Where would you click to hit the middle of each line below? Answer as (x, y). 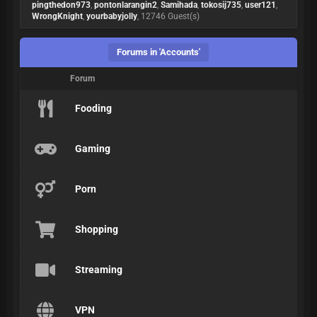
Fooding (93, 108)
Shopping (97, 229)
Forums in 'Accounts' (158, 52)
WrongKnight (57, 16)
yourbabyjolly (112, 16)
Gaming (93, 149)
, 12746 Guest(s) (168, 16)
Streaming (99, 270)
